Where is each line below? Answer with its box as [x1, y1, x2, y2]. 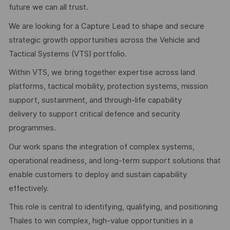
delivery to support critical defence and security [8, 109, 180, 119]
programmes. [8, 123, 56, 133]
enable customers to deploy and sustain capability [8, 169, 187, 179]
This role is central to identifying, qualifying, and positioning [8, 202, 218, 212]
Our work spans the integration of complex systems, [8, 142, 195, 151]
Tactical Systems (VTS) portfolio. [8, 49, 127, 59]
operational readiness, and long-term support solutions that [8, 156, 221, 165]
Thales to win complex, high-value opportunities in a [8, 216, 193, 226]
